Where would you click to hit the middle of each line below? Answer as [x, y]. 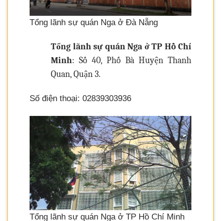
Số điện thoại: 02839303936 [80, 98]
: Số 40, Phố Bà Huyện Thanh [132, 61]
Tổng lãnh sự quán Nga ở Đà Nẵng [94, 23]
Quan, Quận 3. [76, 74]
